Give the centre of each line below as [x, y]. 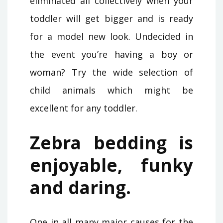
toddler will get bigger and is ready [111, 18]
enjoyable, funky [111, 165]
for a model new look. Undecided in [111, 36]
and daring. [80, 187]
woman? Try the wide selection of [111, 72]
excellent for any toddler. [84, 108]
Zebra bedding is [111, 142]
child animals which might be [111, 90]
